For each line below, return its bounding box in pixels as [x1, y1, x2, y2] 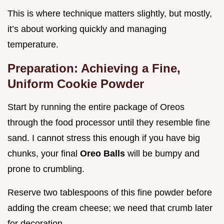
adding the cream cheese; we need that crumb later [7, 202, 212, 213]
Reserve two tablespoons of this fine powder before [7, 187, 212, 197]
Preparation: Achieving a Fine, [7, 61, 180, 75]
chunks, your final [7, 148, 80, 158]
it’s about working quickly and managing [7, 23, 166, 34]
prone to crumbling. [7, 163, 84, 174]
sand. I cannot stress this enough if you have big [7, 132, 200, 143]
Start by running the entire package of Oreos [7, 101, 184, 112]
